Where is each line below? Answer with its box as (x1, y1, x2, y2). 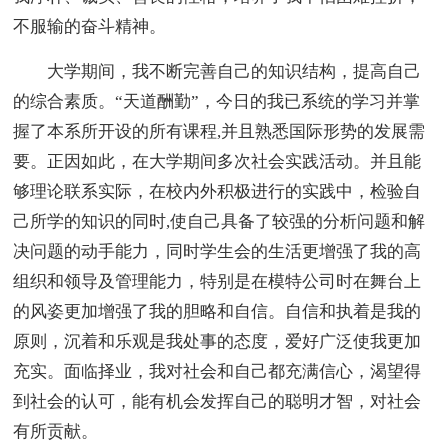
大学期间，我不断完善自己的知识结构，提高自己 (47, 61, 422, 81)
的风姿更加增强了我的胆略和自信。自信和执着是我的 (13, 301, 422, 321)
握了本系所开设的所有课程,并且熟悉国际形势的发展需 (13, 121, 426, 141)
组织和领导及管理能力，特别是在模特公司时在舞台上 (13, 271, 422, 291)
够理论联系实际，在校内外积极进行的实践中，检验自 (13, 181, 422, 201)
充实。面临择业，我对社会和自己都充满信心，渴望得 (13, 361, 422, 381)
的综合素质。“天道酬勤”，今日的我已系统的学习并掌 (13, 91, 421, 111)
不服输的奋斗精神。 (13, 16, 167, 36)
